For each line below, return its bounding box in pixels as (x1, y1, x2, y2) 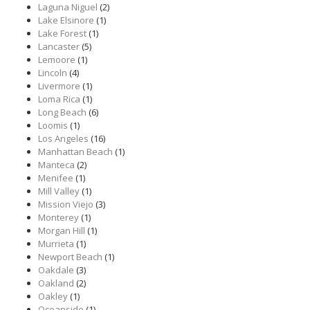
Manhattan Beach (38, 145, 113, 158)
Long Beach (38, 106, 86, 118)
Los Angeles (38, 132, 89, 145)
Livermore (38, 80, 80, 92)
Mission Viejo (38, 198, 93, 210)
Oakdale (38, 264, 74, 276)
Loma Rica (38, 93, 80, 105)
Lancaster (38, 40, 80, 53)
